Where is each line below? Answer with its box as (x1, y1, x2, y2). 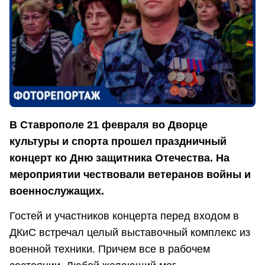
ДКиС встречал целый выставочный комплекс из (9, 226, 250, 238)
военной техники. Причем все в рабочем (9, 243, 210, 255)
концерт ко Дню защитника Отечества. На (9, 152, 230, 164)
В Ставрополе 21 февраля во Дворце (9, 119, 208, 131)
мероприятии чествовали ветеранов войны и (9, 169, 251, 181)
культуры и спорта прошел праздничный (9, 135, 227, 148)
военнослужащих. (9, 185, 104, 198)
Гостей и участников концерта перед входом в (9, 209, 239, 222)
